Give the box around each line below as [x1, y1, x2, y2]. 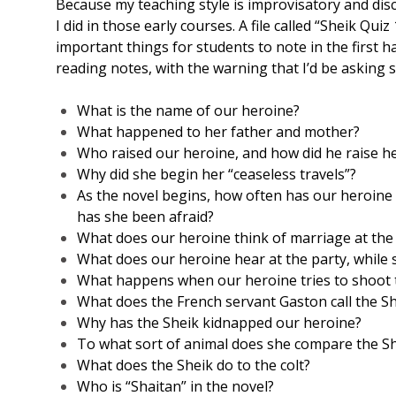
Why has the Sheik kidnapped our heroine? [77, 313, 362, 333]
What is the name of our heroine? [77, 101, 300, 121]
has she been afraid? [77, 207, 214, 227]
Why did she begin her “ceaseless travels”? [77, 164, 356, 185]
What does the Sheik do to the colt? [77, 355, 310, 376]
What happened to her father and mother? [77, 122, 360, 142]
